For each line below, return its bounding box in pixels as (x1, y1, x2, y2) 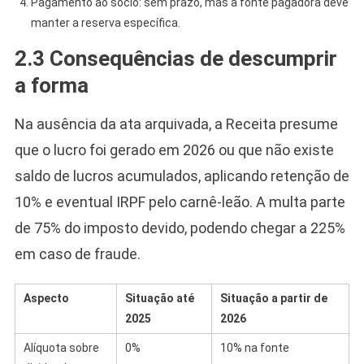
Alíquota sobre (23, 340, 99, 354)
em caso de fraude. (14, 245, 141, 262)
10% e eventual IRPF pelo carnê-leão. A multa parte (14, 193, 345, 210)
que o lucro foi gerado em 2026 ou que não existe (14, 141, 334, 158)
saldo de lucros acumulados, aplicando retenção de (14, 167, 349, 184)
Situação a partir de (219, 291, 327, 305)
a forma (14, 72, 89, 97)
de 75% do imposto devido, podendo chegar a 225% (14, 219, 345, 236)
